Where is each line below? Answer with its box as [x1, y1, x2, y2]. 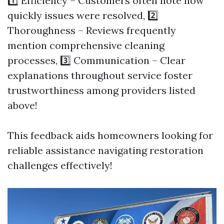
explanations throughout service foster [7, 69, 192, 81]
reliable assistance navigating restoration [7, 144, 203, 156]
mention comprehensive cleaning [7, 39, 164, 51]
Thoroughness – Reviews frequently [7, 24, 176, 36]
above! [7, 99, 37, 111]
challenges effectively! [7, 159, 112, 171]
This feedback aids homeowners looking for [7, 129, 213, 141]
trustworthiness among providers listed [7, 84, 195, 96]
